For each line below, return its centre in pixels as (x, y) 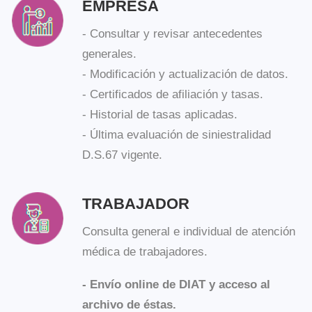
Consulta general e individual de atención (171, 182)
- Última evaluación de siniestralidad (160, 94)
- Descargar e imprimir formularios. (164, 278)
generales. (99, 20)
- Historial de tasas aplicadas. (145, 75)
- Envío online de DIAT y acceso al (160, 229)
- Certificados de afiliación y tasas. (157, 57)
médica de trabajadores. (131, 200)
